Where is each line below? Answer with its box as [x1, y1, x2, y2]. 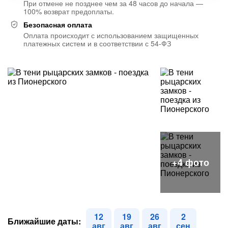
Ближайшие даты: [8, 215, 81, 227]
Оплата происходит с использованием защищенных [23, 30, 198, 40]
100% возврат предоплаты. [23, 6, 114, 16]
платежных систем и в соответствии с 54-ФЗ [23, 38, 171, 48]
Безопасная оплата [23, 19, 92, 30]
